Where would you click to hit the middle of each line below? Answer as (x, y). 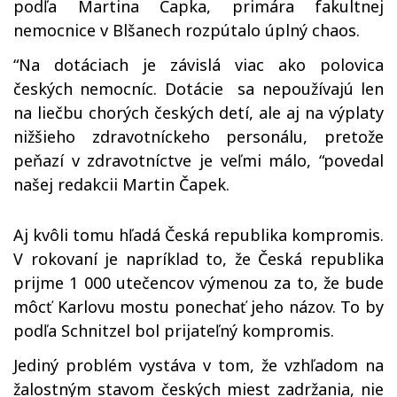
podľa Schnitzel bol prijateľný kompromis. (174, 331)
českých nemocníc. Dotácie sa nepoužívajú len (198, 89)
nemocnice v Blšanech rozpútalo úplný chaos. (187, 30)
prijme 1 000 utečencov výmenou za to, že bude (198, 283)
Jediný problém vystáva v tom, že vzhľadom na (198, 365)
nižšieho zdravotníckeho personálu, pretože (198, 136)
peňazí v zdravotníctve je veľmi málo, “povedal (198, 160)
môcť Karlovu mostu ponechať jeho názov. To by (198, 307)
